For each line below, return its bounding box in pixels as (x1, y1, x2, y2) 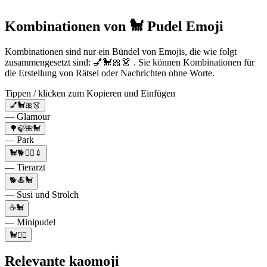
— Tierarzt (5, 162, 45, 172)
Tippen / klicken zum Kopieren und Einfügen (5, 88, 175, 98)
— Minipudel (5, 216, 55, 227)
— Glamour (5, 111, 50, 122)
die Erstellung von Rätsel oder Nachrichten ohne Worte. (5, 67, 215, 78)
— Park (5, 134, 34, 145)
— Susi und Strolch (5, 189, 79, 200)
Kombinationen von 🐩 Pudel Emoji (5, 18, 223, 34)
